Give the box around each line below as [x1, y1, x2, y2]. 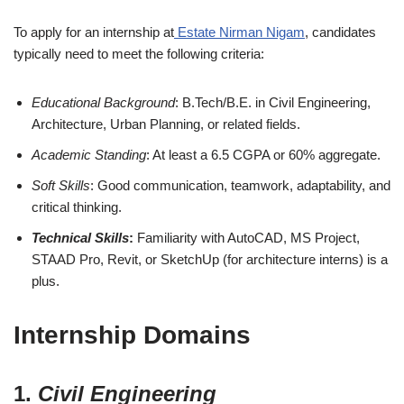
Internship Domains [14, 321, 251, 350]
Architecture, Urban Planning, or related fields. [32, 116, 300, 133]
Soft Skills [32, 178, 90, 194]
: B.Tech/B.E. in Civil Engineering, [175, 95, 371, 111]
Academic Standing [32, 147, 146, 163]
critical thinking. [32, 199, 122, 216]
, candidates [305, 24, 376, 41]
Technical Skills [32, 230, 129, 246]
